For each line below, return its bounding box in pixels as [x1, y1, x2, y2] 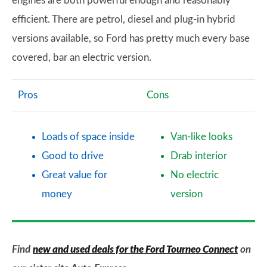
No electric [170, 170, 219, 181]
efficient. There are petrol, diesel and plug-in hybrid [12, 14, 235, 25]
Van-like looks [170, 132, 232, 142]
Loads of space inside [42, 132, 135, 142]
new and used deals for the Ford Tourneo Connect [33, 244, 238, 255]
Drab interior [170, 151, 227, 162]
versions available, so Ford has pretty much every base [12, 33, 250, 44]
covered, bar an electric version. [12, 52, 151, 63]
